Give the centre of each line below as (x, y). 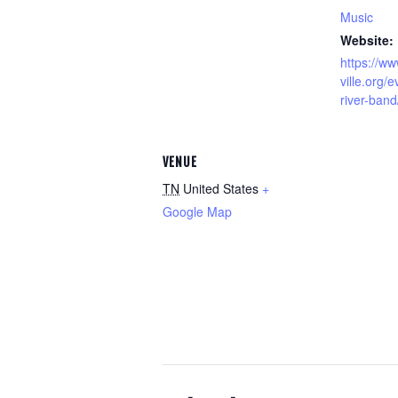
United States (221, 188)
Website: (367, 40)
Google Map (197, 211)
